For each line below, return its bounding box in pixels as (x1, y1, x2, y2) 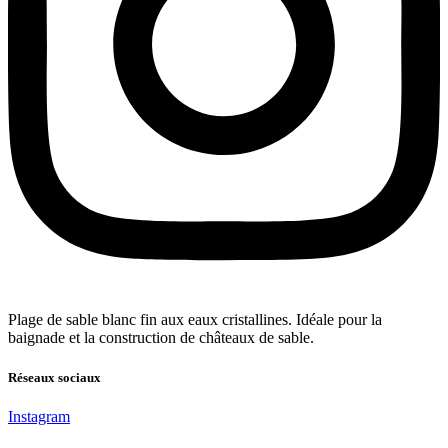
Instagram (8, 407, 70, 425)
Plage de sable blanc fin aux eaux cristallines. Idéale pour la (8, 311, 382, 329)
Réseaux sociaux (8, 369, 101, 385)
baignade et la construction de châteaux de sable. (8, 329, 314, 347)
